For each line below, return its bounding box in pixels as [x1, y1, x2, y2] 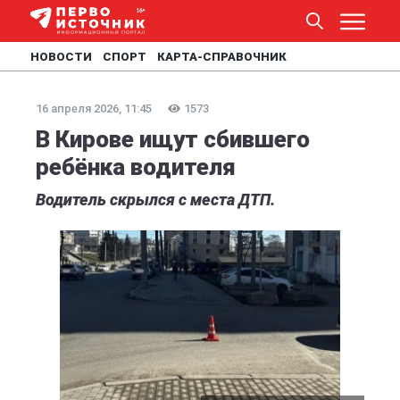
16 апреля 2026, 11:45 [36, 102, 152, 115]
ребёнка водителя [36, 154, 236, 180]
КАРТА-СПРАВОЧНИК [157, 50, 287, 63]
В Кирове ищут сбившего [36, 126, 310, 153]
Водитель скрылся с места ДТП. [36, 190, 275, 209]
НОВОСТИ [30, 50, 92, 63]
